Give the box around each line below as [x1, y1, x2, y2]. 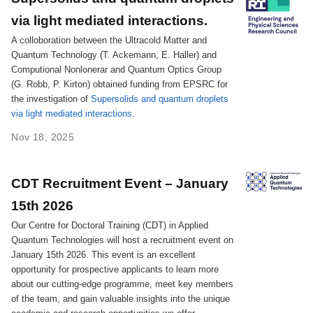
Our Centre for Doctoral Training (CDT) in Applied [11, 219, 209, 231]
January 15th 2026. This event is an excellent [11, 249, 196, 260]
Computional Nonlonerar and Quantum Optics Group [11, 64, 222, 75]
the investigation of [11, 94, 92, 105]
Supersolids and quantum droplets [91, 94, 229, 105]
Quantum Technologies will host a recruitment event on [11, 234, 234, 245]
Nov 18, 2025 [11, 131, 75, 143]
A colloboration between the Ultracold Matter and [11, 35, 208, 46]
